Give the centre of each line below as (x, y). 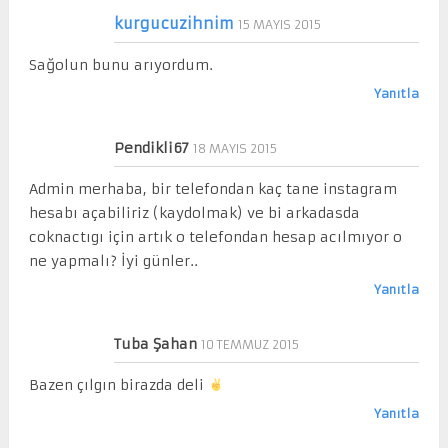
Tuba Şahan (155, 343)
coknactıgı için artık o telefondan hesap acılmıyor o (215, 236)
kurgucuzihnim (173, 23)
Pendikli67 (151, 147)
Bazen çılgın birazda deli (118, 384)
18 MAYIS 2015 (234, 148)
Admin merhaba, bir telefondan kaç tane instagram (212, 188)
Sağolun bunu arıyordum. (120, 64)
